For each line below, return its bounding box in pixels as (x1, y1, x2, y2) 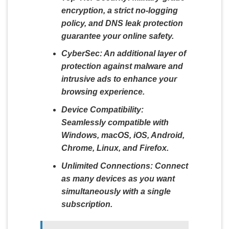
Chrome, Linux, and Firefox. (61, 143, 169, 152)
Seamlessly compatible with (61, 118, 169, 127)
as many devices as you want (61, 174, 175, 183)
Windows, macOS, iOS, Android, (61, 130, 185, 140)
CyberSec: (61, 49, 102, 58)
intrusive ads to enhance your (61, 75, 177, 84)
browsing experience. (61, 87, 145, 97)
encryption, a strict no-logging (61, 6, 178, 15)
